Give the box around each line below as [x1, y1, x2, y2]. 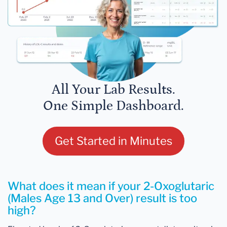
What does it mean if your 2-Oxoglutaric [8, 179, 214, 193]
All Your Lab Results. [52, 82, 175, 98]
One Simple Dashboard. [43, 98, 184, 114]
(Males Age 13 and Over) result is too [8, 192, 197, 205]
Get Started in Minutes [55, 134, 172, 148]
